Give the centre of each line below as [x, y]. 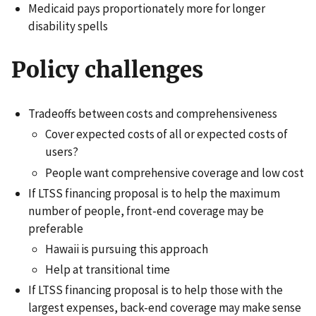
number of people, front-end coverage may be [146, 211]
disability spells [68, 26]
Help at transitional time [108, 270]
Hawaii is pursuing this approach [127, 249]
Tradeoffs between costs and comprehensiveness [153, 114]
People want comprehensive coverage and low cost [175, 172]
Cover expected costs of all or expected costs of [166, 134]
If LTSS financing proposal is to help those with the [156, 290]
